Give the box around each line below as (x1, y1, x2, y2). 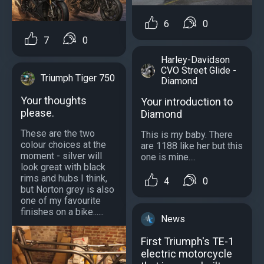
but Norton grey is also (21, 183, 114, 195)
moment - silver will (21, 150, 102, 161)
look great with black (21, 161, 105, 173)
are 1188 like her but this (141, 140, 243, 151)
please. (21, 106, 54, 119)
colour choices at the (21, 138, 106, 150)
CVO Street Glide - (161, 64, 236, 76)
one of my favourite (21, 194, 101, 206)
